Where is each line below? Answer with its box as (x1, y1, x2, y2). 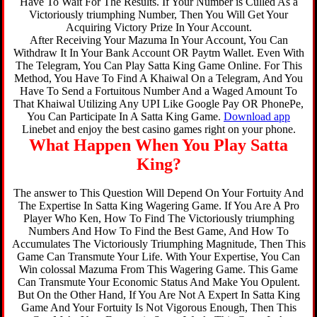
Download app (224, 110, 290, 122)
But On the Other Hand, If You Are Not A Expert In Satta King (17, 289, 300, 301)
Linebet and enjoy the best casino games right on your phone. (21, 123, 296, 135)
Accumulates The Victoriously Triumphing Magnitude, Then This (11, 238, 306, 250)
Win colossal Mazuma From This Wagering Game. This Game (19, 263, 298, 275)
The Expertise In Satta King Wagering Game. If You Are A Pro (18, 200, 299, 212)
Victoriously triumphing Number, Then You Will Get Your (29, 8, 288, 21)
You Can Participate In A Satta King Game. (27, 110, 224, 122)
